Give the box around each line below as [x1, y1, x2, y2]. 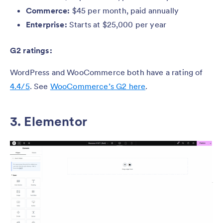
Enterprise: [26, 19, 69, 29]
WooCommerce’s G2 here [50, 81, 146, 91]
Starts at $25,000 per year [69, 19, 167, 29]
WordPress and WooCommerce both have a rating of [10, 67, 203, 77]
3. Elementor [10, 112, 87, 129]
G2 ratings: [10, 45, 54, 55]
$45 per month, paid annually [72, 5, 179, 15]
